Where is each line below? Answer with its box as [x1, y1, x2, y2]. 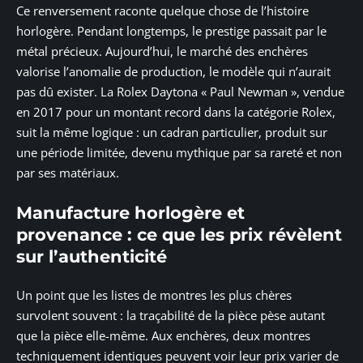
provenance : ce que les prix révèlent [16, 224, 342, 245]
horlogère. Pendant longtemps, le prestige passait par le [16, 23, 327, 40]
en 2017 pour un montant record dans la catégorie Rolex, [16, 104, 335, 121]
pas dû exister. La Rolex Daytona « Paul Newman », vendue [16, 83, 344, 100]
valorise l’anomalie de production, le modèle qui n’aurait [16, 63, 331, 80]
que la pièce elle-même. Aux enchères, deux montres [16, 327, 310, 344]
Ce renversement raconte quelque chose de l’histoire [16, 2, 309, 19]
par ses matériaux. [16, 164, 119, 181]
